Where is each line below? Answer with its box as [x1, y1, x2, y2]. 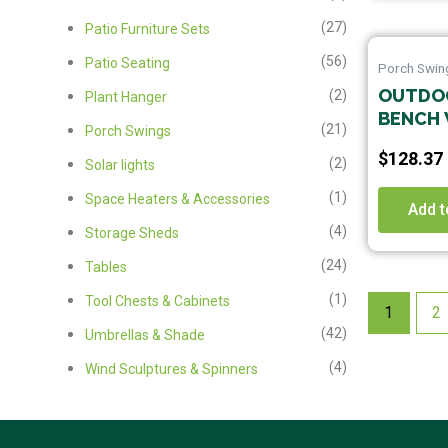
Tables [84, 258, 127, 275]
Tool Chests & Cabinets [84, 292, 230, 309]
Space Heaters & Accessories [84, 190, 270, 207]
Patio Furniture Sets [84, 20, 210, 37]
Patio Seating [84, 54, 170, 71]
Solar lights [84, 156, 155, 173]
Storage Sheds [84, 224, 179, 241]
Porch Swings [84, 122, 171, 139]
